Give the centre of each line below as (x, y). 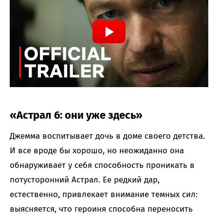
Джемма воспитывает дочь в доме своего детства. (107, 136)
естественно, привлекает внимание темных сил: (104, 194)
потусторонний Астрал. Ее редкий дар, (85, 180)
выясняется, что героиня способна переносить (101, 209)
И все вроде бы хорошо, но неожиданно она (97, 150)
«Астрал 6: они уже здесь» (76, 115)
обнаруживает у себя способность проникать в (102, 165)
